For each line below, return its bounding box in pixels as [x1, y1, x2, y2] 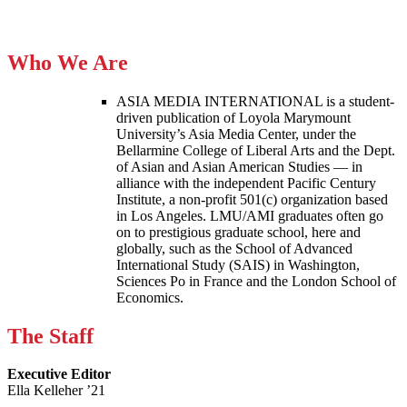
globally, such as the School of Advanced [116, 240, 352, 256]
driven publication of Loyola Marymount [116, 109, 351, 125]
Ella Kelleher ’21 [7, 382, 105, 399]
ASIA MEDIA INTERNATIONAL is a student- [116, 93, 394, 109]
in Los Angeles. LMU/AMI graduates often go [116, 207, 383, 223]
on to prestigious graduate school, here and [116, 223, 361, 240]
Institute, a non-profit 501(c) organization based [116, 191, 388, 207]
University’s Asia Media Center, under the [116, 125, 356, 142]
